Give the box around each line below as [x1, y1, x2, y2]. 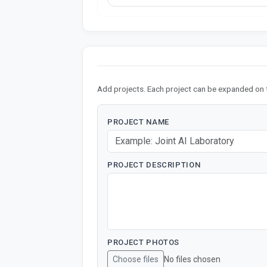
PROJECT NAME [107, 117, 169, 127]
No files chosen [164, 254, 221, 265]
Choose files [113, 254, 159, 265]
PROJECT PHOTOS [107, 238, 180, 247]
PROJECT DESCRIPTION [107, 160, 201, 170]
